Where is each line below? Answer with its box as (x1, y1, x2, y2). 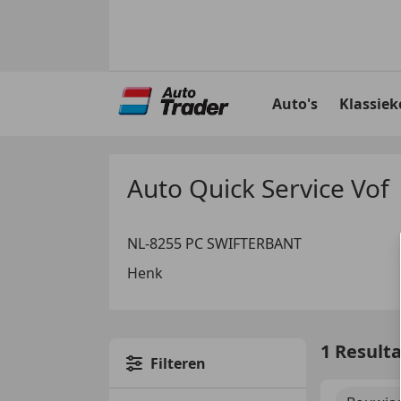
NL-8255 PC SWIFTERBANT (127, 234, 302, 253)
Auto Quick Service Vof (127, 171, 389, 205)
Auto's (272, 94, 318, 114)
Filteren (150, 353, 206, 373)
